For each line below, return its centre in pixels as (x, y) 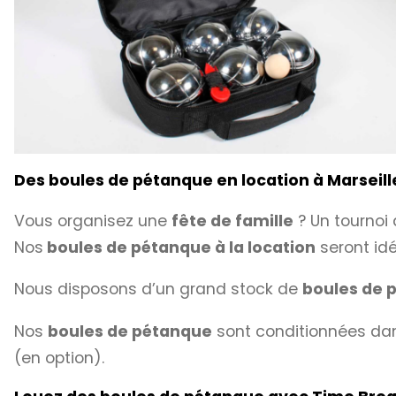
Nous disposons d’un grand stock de (158, 289)
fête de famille (232, 221)
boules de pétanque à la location (179, 247)
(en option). (59, 358)
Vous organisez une (93, 221)
